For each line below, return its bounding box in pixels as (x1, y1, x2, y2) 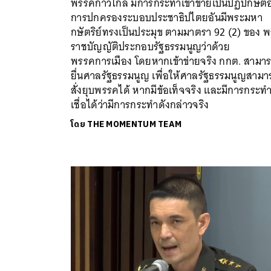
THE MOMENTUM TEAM (87, 117, 182, 131)
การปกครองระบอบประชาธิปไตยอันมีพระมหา (71, 8, 263, 27)
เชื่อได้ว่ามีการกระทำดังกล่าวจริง (71, 95, 209, 114)
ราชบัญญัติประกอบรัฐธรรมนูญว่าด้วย (71, 37, 230, 56)
